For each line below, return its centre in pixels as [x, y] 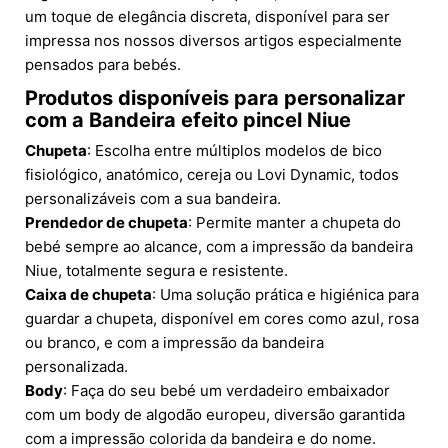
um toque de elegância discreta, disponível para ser [207, 17]
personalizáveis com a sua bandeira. [153, 199]
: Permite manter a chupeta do [294, 223]
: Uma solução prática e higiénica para [285, 295]
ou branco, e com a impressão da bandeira [174, 343]
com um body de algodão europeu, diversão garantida [215, 415]
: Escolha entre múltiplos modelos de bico [234, 151]
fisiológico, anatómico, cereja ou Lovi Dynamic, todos [212, 175]
